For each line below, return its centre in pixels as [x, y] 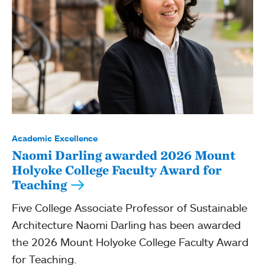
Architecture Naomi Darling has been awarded [126, 225]
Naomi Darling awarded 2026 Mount [124, 155]
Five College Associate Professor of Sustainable [130, 208]
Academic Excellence [55, 138]
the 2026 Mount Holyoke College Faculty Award [130, 242]
